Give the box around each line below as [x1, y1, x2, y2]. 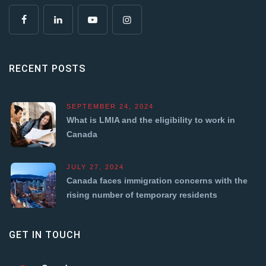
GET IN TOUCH [9, 229, 81, 240]
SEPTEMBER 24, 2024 [66, 102, 154, 110]
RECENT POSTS [9, 62, 85, 74]
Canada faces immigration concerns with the [66, 175, 248, 185]
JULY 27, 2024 [66, 163, 124, 170]
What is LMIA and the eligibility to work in [66, 115, 235, 125]
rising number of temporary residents [66, 189, 217, 199]
